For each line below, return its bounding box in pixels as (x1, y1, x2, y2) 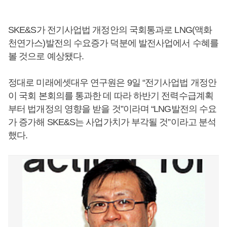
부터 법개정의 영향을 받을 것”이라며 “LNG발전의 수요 (8, 104, 217, 114)
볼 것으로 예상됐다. (8, 51, 84, 61)
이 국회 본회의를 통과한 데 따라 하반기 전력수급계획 (8, 91, 213, 101)
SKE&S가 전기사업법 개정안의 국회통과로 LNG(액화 (8, 25, 212, 35)
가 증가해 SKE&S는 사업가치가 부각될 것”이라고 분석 (8, 117, 216, 127)
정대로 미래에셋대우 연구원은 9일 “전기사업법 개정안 (8, 78, 216, 88)
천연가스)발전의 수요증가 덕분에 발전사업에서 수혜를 (8, 38, 218, 48)
